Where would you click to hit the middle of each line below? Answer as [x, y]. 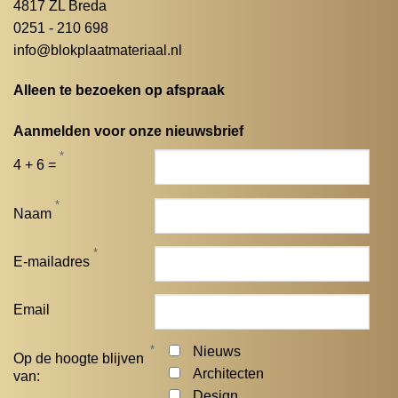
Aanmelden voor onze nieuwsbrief [128, 131]
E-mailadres [51, 261]
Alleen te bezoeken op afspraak [119, 91]
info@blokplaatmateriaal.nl [97, 50]
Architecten [229, 373]
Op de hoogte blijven [78, 358]
